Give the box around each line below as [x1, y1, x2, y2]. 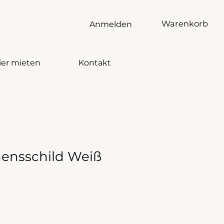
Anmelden [89, 19, 132, 29]
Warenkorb [161, 18, 208, 29]
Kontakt [78, 58, 111, 67]
